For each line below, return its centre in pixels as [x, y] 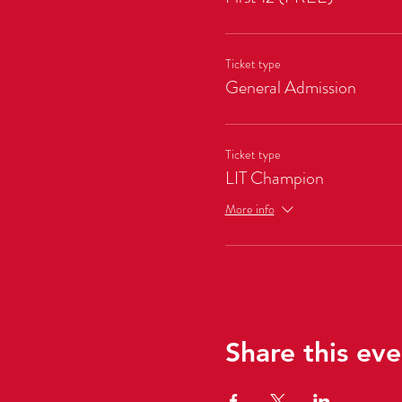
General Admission [290, 87]
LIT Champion [274, 178]
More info [249, 210]
